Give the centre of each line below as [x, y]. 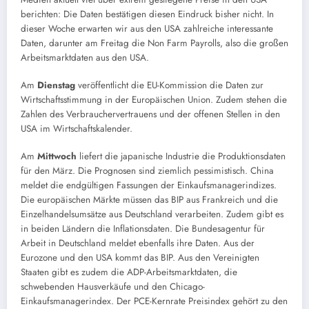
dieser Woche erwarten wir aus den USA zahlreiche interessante [147, 29]
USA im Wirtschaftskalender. [78, 129]
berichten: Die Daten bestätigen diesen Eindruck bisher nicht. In [147, 14]
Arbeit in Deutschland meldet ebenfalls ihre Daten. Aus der [138, 243]
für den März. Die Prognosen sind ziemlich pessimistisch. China [147, 171]
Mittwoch [58, 157]
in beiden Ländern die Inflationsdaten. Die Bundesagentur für [143, 229]
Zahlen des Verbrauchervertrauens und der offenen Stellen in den [150, 114]
